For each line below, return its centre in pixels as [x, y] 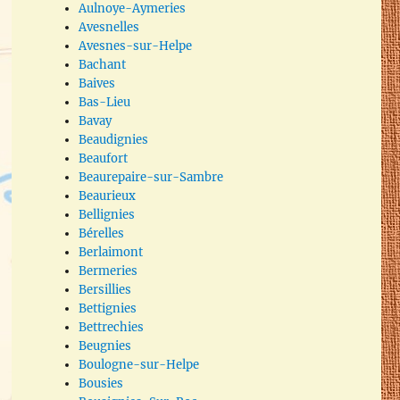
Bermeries [108, 271]
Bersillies [105, 289]
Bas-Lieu [105, 102]
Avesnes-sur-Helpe [136, 46]
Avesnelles [109, 27]
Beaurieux [108, 196]
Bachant [103, 64]
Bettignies [108, 308]
